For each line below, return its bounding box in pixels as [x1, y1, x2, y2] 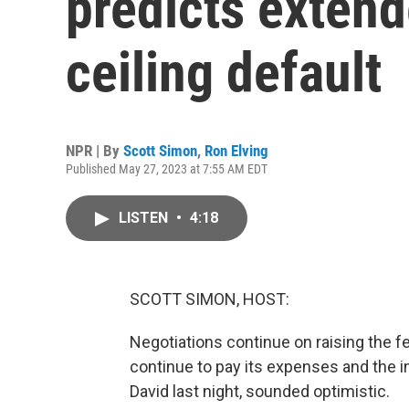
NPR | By [66, 142, 123, 160]
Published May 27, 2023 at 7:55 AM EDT [66, 162, 267, 176]
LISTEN [119, 209, 172, 226]
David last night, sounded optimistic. [130, 382, 390, 401]
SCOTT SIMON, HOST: [130, 289, 289, 309]
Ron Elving [204, 142, 268, 160]
